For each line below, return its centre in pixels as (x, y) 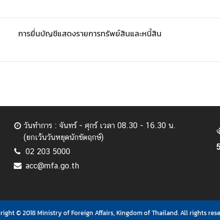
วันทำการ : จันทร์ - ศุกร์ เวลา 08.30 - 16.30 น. (100, 125)
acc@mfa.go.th (52, 165)
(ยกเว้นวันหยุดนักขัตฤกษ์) (64, 137)
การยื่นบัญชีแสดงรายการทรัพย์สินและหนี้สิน (90, 33)
